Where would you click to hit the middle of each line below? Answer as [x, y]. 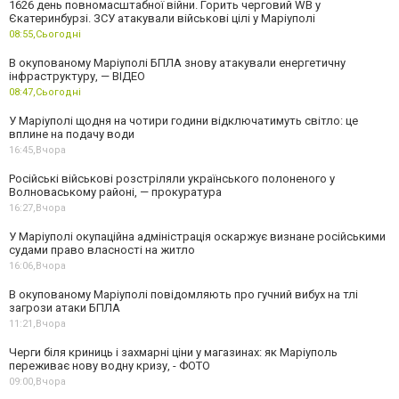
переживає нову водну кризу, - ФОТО [110, 366]
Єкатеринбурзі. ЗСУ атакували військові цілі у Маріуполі [162, 18]
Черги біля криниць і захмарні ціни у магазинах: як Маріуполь [173, 352]
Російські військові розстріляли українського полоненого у [172, 179]
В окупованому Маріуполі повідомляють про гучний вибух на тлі [183, 294]
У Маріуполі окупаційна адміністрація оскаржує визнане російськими [197, 236]
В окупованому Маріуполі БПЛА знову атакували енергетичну [177, 63]
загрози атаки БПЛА [65, 308]
